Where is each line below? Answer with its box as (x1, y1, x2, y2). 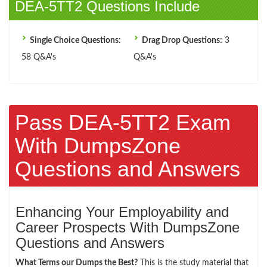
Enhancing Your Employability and (15, 203, 229, 220)
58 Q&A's (21, 52, 56, 61)
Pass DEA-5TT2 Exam (15, 110, 231, 135)
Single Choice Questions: (30, 36, 121, 45)
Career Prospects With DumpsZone (15, 219, 240, 235)
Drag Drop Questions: (142, 36, 222, 45)
